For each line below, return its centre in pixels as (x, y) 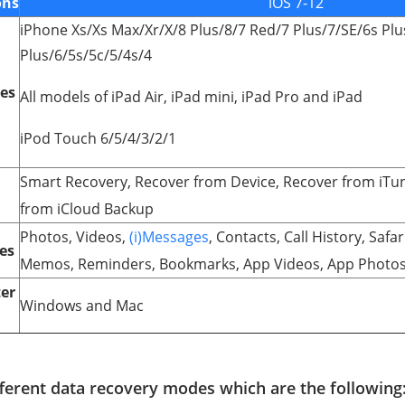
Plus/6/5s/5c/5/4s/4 (86, 55)
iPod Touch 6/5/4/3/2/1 (98, 138)
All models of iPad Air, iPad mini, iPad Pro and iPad (191, 97)
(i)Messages (169, 237)
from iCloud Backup (87, 209)
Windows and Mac (82, 306)
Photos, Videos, (75, 237)
